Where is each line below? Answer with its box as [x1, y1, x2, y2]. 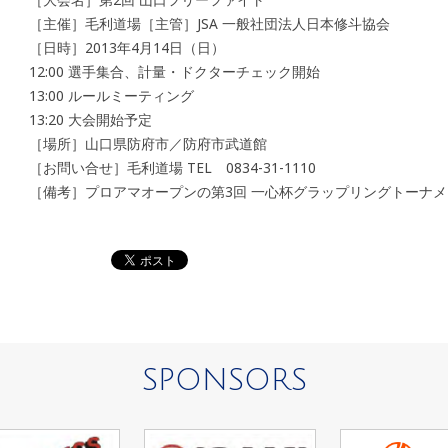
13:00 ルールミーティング [29, 85, 194, 105]
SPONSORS [141, 363, 307, 397]
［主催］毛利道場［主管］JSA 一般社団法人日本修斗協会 [29, 13, 390, 33]
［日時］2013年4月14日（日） [29, 37, 225, 57]
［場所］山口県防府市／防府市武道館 [29, 133, 267, 153]
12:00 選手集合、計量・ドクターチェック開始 [29, 61, 320, 81]
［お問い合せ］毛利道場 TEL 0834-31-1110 [29, 157, 316, 177]
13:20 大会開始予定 [29, 109, 152, 129]
